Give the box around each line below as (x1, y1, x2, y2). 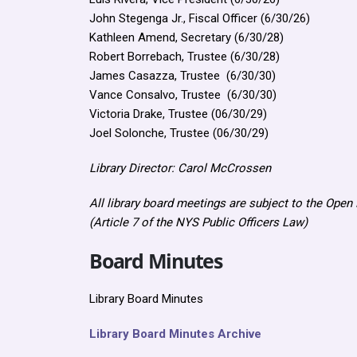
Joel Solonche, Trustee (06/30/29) (89, 126, 269, 140)
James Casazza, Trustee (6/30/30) (89, 69, 276, 83)
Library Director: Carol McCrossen (89, 161, 271, 175)
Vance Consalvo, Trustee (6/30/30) (89, 88, 277, 102)
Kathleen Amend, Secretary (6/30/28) (89, 30, 284, 45)
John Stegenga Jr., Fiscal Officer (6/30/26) (89, 11, 310, 25)
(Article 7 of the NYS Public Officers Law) (89, 215, 308, 229)
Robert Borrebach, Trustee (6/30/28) (89, 49, 280, 64)
